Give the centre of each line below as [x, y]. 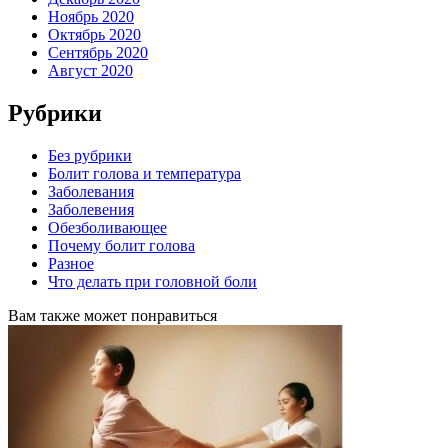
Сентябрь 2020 [98, 53]
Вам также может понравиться [112, 316]
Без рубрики [90, 156]
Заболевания [91, 192]
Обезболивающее [107, 228]
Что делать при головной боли [152, 282]
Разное [71, 264]
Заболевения [91, 210]
